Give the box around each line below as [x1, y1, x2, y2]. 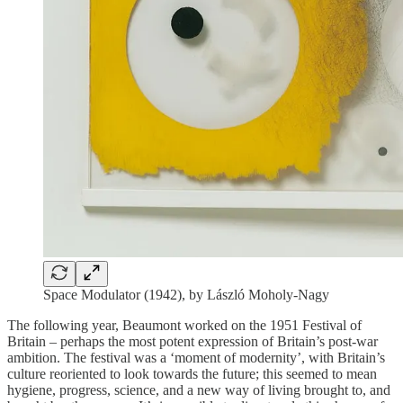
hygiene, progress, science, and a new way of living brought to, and [7, 381, 390, 398]
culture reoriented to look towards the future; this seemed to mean [7, 365, 377, 381]
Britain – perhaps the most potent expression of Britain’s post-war [7, 333, 378, 349]
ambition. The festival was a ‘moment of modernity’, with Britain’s [7, 349, 385, 365]
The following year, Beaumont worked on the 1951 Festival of [7, 317, 362, 333]
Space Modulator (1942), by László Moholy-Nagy [43, 286, 329, 302]
